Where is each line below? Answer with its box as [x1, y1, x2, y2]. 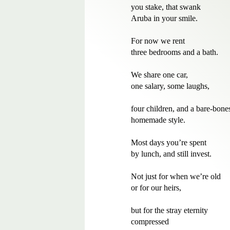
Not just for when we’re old [131, 172, 221, 181]
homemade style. [131, 116, 185, 124]
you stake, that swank [131, 3, 203, 11]
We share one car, [131, 70, 190, 79]
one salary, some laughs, [131, 82, 209, 90]
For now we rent [131, 36, 187, 45]
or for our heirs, [131, 183, 181, 192]
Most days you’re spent [131, 138, 206, 147]
